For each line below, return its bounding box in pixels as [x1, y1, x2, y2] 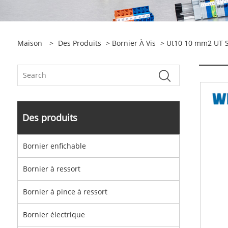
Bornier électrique [22, 210, 85, 219]
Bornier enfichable [22, 141, 86, 151]
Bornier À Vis [111, 38, 156, 48]
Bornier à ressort [22, 164, 80, 174]
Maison [17, 38, 42, 48]
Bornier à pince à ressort [22, 187, 107, 196]
